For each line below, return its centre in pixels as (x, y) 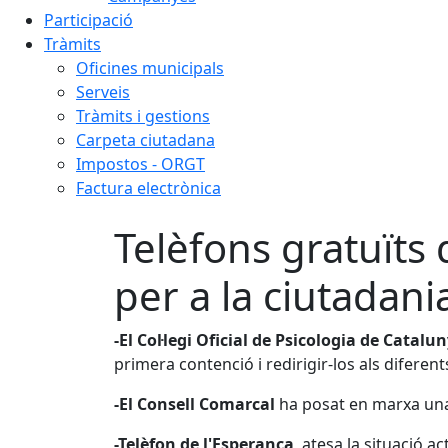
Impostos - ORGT (140, 164)
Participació (88, 20)
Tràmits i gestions (143, 116)
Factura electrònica (148, 188)
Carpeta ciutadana (145, 140)
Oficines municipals (150, 68)
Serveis (103, 92)
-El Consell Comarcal (194, 404)
